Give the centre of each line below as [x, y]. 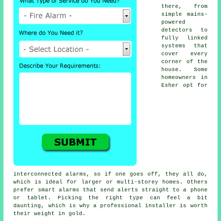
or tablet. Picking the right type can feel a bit [110, 198]
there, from [184, 6]
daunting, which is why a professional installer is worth [110, 205]
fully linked [184, 38]
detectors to [184, 30]
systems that [184, 46]
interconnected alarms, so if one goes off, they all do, [110, 174]
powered [174, 22]
